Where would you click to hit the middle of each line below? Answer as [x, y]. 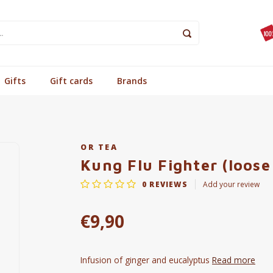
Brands [132, 80]
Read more [234, 260]
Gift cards [71, 80]
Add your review [231, 184]
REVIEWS [167, 184]
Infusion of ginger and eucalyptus [146, 260]
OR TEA [99, 147]
